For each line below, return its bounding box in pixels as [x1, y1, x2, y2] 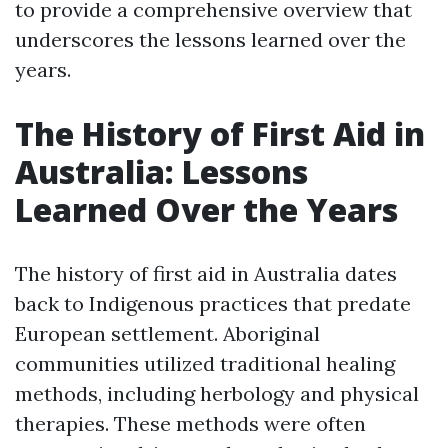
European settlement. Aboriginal [15, 321, 320, 346]
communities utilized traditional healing [15, 351, 395, 376]
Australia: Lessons [15, 150, 308, 193]
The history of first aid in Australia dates [15, 261, 397, 286]
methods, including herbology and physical [15, 381, 419, 406]
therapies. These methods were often [15, 411, 366, 436]
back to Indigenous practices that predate [15, 291, 411, 316]
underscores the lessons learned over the [15, 27, 406, 52]
